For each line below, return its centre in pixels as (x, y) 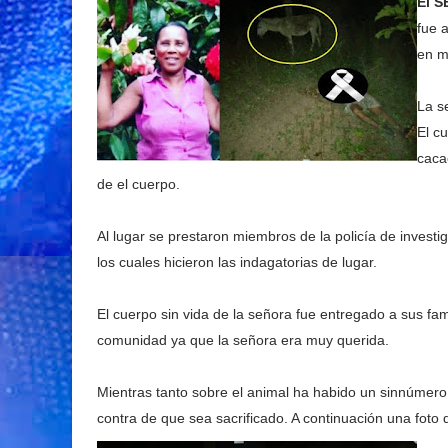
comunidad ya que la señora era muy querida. (243, 340)
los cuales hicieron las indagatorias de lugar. (237, 262)
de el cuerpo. (138, 184)
